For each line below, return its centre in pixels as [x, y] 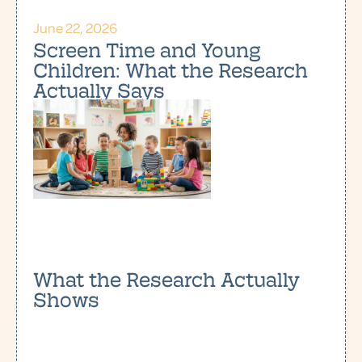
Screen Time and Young [147, 49]
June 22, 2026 [75, 28]
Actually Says [99, 90]
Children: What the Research [170, 69]
